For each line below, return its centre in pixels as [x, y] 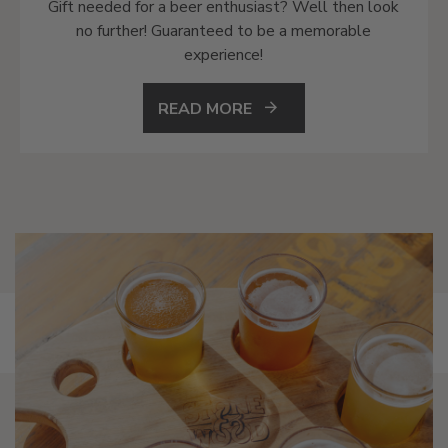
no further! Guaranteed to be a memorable [224, 30]
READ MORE [204, 108]
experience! [224, 54]
